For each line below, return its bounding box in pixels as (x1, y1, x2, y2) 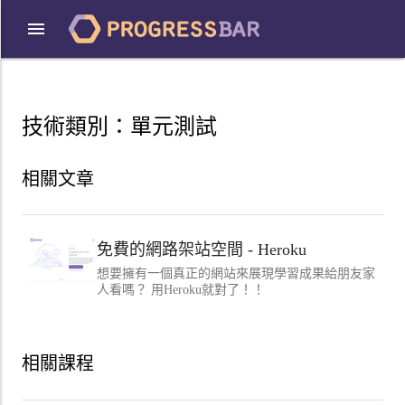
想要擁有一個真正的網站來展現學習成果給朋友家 (97, 267, 375, 281)
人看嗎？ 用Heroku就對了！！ (97, 283, 265, 297)
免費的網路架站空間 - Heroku (97, 240, 306, 259)
